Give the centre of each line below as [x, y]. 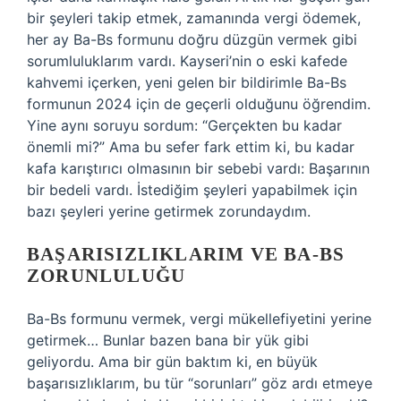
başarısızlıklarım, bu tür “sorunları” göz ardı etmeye [200, 383]
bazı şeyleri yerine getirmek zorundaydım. [169, 211]
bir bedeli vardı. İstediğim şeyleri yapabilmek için [192, 190]
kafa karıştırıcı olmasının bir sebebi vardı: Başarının [198, 168]
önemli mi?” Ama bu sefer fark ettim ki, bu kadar [191, 147]
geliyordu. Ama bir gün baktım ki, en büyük [172, 362]
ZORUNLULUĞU [107, 276]
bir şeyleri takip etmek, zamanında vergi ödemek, [194, 18]
